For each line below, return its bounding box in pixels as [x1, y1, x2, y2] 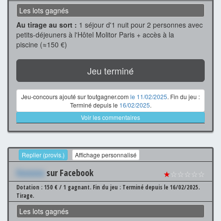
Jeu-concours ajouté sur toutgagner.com [21, 92, 130, 101]
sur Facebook [44, 166, 94, 179]
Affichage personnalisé [75, 150, 137, 159]
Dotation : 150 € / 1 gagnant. [16, 183, 93, 191]
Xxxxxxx [16, 166, 44, 179]
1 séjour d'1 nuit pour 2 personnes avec [77, 19, 203, 30]
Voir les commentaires [81, 112, 140, 121]
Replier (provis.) [22, 150, 65, 159]
